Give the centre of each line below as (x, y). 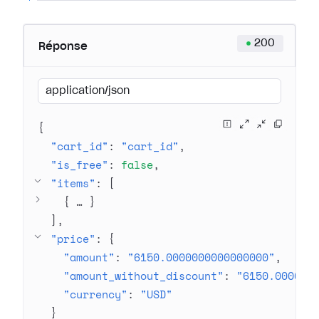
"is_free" (79, 164)
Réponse (63, 47)
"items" (73, 183)
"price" (73, 239)
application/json (88, 91)
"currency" (95, 294)
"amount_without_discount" (143, 276)
